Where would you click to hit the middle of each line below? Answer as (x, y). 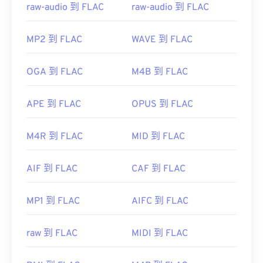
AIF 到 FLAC (52, 169)
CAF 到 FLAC (159, 169)
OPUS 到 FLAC (162, 105)
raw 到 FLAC (52, 234)
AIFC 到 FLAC (160, 202)
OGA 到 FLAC (55, 73)
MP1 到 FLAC (53, 202)
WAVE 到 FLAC (162, 40)
